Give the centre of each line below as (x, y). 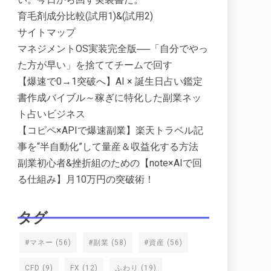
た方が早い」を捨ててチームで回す (95, 65)
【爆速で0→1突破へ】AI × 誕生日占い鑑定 (110, 81)
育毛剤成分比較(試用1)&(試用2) (85, 16)
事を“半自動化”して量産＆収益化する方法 (108, 147)
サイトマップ (47, 32)
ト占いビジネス (51, 114)
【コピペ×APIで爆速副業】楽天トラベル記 (110, 130)
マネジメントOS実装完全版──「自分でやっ (113, 49)
